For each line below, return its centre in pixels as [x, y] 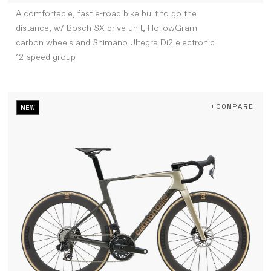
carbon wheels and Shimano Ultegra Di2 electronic [115, 43]
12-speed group [45, 58]
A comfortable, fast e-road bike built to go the [106, 14]
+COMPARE [232, 106]
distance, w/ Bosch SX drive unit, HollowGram [106, 29]
